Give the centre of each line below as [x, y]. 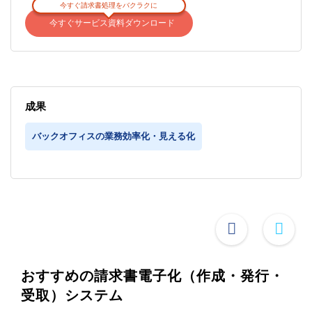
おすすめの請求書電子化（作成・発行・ [153, 276]
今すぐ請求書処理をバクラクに [109, 6]
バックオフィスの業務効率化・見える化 [114, 136]
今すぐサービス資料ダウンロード [112, 23]
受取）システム [72, 296]
